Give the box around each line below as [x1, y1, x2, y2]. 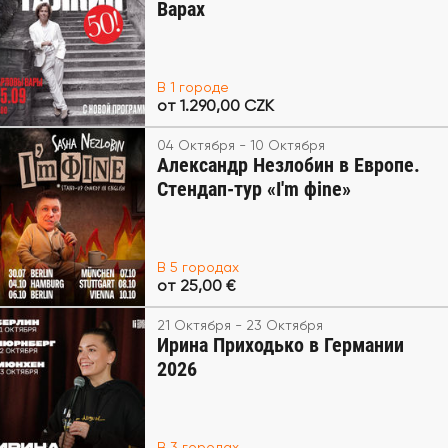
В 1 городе [156, 81, 229, 95]
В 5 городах [156, 261, 239, 275]
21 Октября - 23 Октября [156, 319, 323, 333]
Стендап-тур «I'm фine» [156, 177, 351, 201]
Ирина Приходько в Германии [156, 333, 404, 357]
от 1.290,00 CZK [156, 99, 274, 115]
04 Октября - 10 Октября [156, 139, 325, 153]
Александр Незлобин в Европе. [156, 153, 420, 177]
